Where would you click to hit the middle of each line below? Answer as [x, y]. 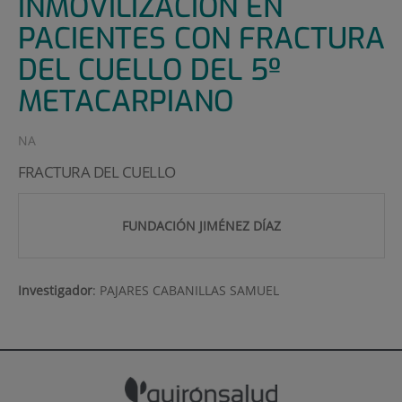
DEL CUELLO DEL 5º [149, 70]
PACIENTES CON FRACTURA [201, 39]
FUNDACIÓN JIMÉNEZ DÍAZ [201, 226]
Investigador [55, 291]
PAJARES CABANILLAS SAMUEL [189, 291]
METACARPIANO [125, 102]
